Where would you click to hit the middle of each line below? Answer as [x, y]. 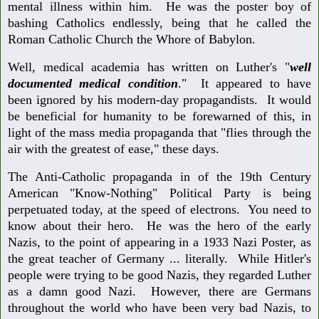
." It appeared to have [245, 84]
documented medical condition [93, 84]
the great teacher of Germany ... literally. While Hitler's [159, 259]
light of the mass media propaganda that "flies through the [159, 133]
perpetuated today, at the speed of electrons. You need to [159, 210]
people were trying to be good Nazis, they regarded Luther [159, 275]
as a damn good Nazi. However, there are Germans [159, 292]
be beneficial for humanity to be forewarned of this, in [159, 116]
